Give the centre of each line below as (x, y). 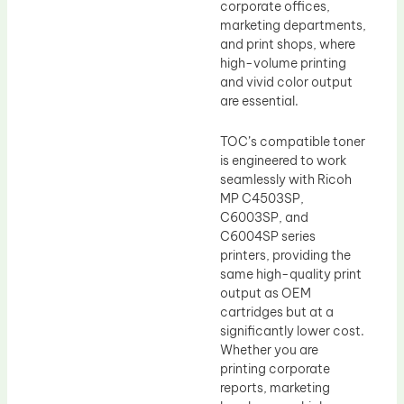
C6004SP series (268, 237)
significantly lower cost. (292, 331)
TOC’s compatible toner (293, 142)
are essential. (259, 101)
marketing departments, (293, 25)
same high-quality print (291, 275)
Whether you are (269, 350)
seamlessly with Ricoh (286, 180)
